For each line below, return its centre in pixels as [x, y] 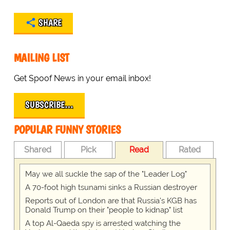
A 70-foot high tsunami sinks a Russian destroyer [111, 188]
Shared [38, 150]
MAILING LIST [41, 58]
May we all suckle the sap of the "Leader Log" [106, 174]
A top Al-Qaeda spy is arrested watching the [103, 224]
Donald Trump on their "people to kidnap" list [104, 210]
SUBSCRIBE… [49, 105]
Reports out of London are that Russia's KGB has [111, 201]
